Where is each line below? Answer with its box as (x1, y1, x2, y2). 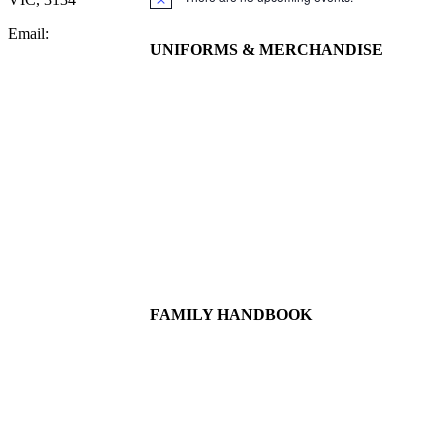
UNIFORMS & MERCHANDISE (150, 41, 383, 59)
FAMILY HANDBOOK (150, 305, 312, 323)
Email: (8, 25, 49, 43)
